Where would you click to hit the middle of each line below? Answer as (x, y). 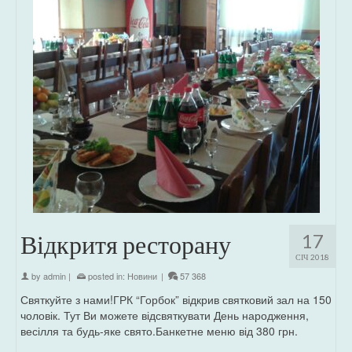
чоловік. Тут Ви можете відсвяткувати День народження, (165, 315)
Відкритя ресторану (126, 244)
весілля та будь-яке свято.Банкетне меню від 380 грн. (159, 331)
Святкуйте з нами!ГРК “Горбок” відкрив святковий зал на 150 (176, 300)
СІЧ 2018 (312, 257)
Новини (142, 276)
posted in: (106, 276)
